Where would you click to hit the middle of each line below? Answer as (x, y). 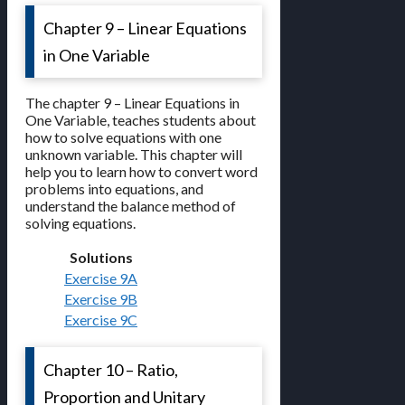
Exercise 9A (101, 278)
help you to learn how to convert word (141, 172)
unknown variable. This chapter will (134, 155)
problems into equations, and (114, 189)
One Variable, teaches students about (141, 120)
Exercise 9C (101, 320)
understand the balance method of (131, 206)
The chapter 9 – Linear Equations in (132, 103)
